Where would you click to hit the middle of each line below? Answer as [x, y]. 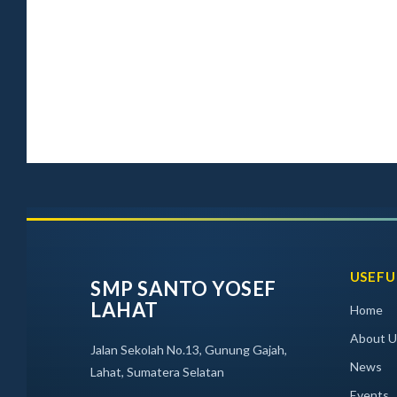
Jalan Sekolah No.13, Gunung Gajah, [189, 350]
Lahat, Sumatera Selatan [157, 372]
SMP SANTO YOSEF [183, 288]
